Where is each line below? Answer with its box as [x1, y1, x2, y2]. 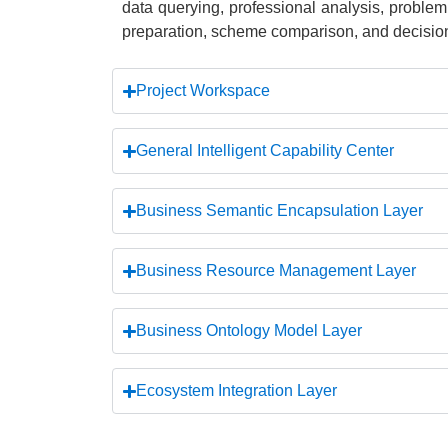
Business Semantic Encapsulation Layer [136, 202, 424, 219]
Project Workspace [136, 82, 271, 99]
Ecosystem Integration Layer [136, 382, 338, 399]
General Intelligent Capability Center [136, 142, 395, 159]
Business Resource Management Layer [136, 262, 417, 279]
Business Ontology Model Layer [136, 322, 363, 339]
